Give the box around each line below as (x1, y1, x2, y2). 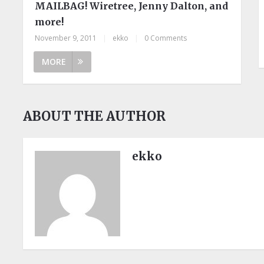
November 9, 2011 (35, 32, 97, 43)
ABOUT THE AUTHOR (23, 107, 166, 124)
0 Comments (144, 32, 187, 43)
